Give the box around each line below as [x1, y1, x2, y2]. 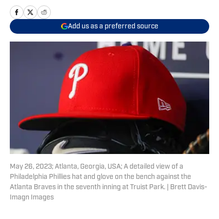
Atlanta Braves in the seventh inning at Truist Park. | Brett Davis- [10, 184, 207, 192]
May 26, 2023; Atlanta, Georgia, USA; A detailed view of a [10, 163, 183, 171]
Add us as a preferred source [67, 22, 158, 30]
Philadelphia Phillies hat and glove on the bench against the [10, 174, 191, 181]
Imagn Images [10, 194, 54, 202]
